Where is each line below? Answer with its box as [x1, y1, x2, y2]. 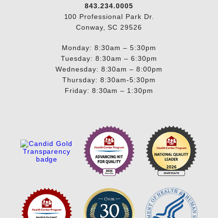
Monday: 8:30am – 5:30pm [62, 43, 156, 52]
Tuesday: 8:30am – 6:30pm [61, 54, 157, 62]
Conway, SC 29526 [75, 23, 143, 31]
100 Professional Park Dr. [64, 12, 154, 20]
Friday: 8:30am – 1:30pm [64, 86, 154, 94]
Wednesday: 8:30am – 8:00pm [55, 65, 163, 73]
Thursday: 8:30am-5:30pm [62, 75, 156, 84]
